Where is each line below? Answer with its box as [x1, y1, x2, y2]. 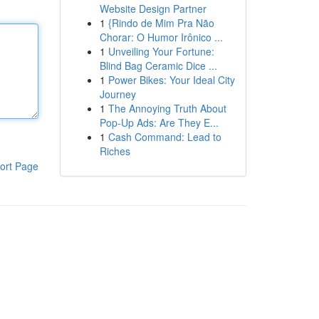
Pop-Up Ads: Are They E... [99, 115, 219, 130]
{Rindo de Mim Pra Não [108, 16, 214, 30]
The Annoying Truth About [108, 101, 226, 115]
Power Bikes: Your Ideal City [108, 73, 235, 87]
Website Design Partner [99, 1, 206, 16]
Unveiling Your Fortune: [108, 44, 214, 58]
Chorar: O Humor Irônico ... [99, 30, 223, 44]
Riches [99, 144, 130, 158]
